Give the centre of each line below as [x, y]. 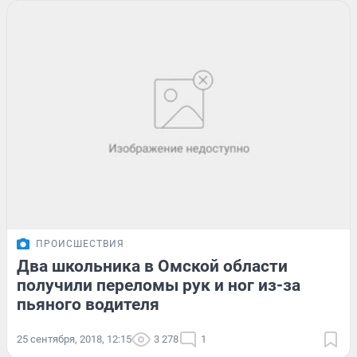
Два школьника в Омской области [152, 266]
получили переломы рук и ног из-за [159, 285]
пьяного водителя [88, 304]
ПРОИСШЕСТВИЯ [80, 243]
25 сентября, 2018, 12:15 [74, 339]
